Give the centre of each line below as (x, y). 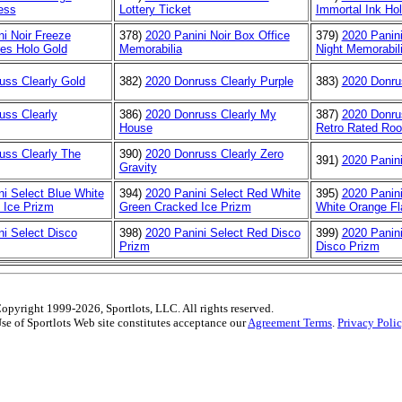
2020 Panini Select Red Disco (223, 232)
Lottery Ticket (155, 9)
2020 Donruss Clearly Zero (214, 153)
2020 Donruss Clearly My (210, 114)
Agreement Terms (290, 323)
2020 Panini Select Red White (223, 193)
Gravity (138, 167)
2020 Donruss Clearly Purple (219, 81)
